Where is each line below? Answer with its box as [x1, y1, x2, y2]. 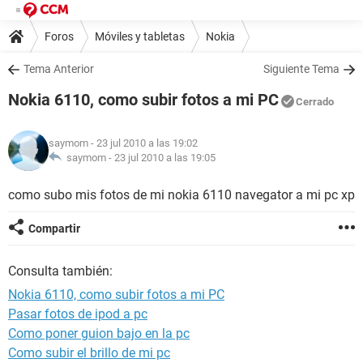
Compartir [28, 222, 80, 235]
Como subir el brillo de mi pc [8, 345, 170, 361]
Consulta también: [8, 263, 113, 279]
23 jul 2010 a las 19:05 [114, 152, 216, 164]
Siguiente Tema [263, 62, 340, 75]
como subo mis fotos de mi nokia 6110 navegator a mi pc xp [8, 187, 355, 203]
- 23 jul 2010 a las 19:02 [88, 137, 198, 149]
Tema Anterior [23, 62, 94, 75]
